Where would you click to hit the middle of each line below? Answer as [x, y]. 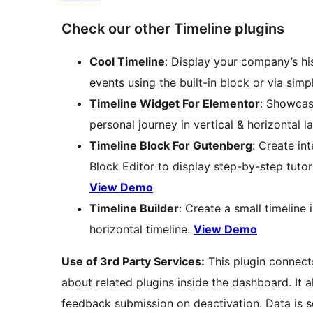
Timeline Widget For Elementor [175, 104]
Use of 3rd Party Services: [133, 262]
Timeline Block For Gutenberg [171, 146]
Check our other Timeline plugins [173, 29]
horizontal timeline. [141, 230]
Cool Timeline [127, 62]
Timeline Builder [134, 209]
